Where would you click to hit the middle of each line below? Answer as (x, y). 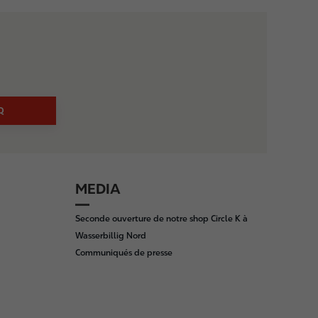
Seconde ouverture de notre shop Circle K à (161, 219)
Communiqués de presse (124, 253)
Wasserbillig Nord (111, 236)
